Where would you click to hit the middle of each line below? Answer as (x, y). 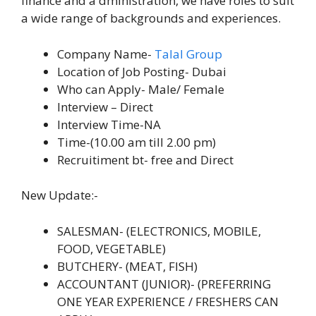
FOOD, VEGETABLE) (111, 248)
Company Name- (106, 54)
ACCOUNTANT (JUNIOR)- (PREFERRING (164, 284)
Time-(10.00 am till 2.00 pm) (136, 142)
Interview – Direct (105, 107)
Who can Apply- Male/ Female (141, 89)
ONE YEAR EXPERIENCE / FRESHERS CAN (168, 301)
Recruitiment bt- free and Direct (145, 159)
